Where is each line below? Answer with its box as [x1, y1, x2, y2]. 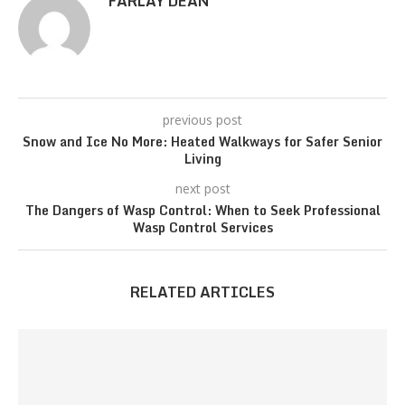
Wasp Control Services [132, 217, 273, 238]
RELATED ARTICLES [130, 280, 275, 304]
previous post [163, 112, 242, 127]
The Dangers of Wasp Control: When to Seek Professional [24, 200, 381, 221]
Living [184, 148, 221, 169]
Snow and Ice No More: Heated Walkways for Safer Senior [23, 131, 382, 152]
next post [174, 181, 231, 196]
